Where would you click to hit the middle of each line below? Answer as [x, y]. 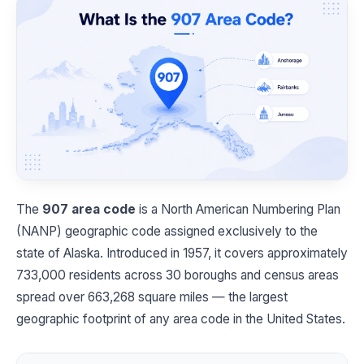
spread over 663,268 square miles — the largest [152, 297]
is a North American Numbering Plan [238, 209]
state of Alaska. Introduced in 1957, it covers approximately [182, 253]
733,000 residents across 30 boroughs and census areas [178, 275]
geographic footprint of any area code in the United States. [181, 318]
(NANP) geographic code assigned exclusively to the [167, 231]
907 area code [89, 209]
